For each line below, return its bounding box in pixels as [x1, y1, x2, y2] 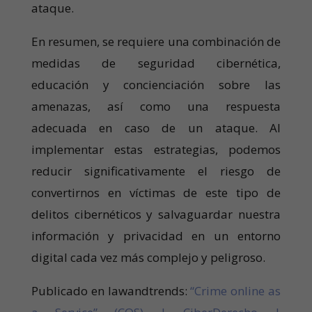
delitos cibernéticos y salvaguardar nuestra [31, 205, 281, 222]
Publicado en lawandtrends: [31, 282, 191, 299]
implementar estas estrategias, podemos [31, 141, 281, 157]
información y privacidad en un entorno [31, 227, 281, 244]
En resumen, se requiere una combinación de [31, 33, 281, 49]
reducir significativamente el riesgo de [31, 162, 281, 179]
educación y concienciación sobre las [31, 76, 281, 93]
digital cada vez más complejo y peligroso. [31, 249, 265, 265]
